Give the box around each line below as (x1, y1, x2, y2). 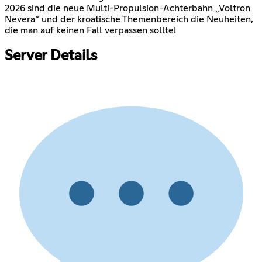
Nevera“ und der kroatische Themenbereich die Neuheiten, (5, 15, 253, 25)
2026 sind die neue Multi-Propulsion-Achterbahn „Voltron (5, 4, 250, 13)
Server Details (5, 49, 97, 64)
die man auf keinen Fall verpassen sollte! (5, 26, 176, 36)
